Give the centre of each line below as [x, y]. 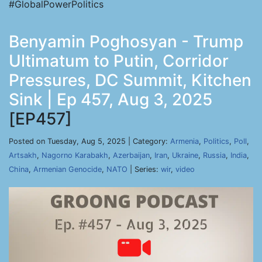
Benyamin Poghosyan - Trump [126, 42]
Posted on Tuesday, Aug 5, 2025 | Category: [89, 141]
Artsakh [23, 155]
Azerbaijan [131, 155]
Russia [214, 155]
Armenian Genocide [68, 169]
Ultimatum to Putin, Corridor [119, 61]
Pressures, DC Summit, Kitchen [130, 80]
